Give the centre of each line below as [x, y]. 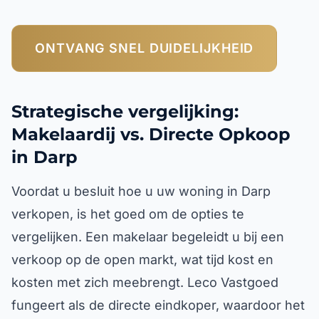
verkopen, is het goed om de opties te [128, 214]
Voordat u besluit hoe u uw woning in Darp [141, 191]
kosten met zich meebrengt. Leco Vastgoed [145, 282]
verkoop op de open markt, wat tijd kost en [142, 260]
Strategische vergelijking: [125, 111]
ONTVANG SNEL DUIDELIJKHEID [145, 48]
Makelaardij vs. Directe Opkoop [151, 134]
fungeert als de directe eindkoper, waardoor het [158, 305]
